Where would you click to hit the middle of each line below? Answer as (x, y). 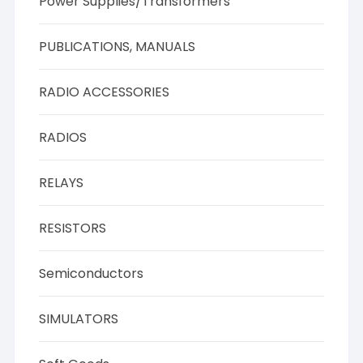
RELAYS (62, 183)
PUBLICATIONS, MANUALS (117, 47)
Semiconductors (92, 273)
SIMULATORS (79, 319)
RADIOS (63, 137)
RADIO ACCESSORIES (105, 92)
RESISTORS (73, 228)
